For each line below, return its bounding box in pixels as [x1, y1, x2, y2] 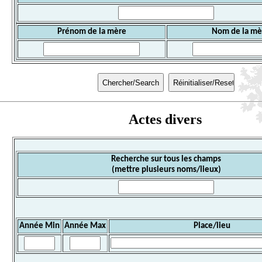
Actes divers [128, 112, 202, 127]
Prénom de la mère [57, 27, 126, 37]
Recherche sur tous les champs [111, 155, 221, 164]
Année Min [19, 222, 60, 231]
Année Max [64, 222, 106, 231]
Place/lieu [193, 222, 230, 231]
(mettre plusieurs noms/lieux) [111, 166, 221, 175]
